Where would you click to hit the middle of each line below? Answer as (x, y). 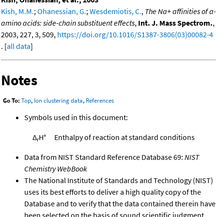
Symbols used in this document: (76, 117)
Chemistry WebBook (56, 169)
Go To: (11, 101)
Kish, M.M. (17, 11)
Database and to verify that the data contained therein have (120, 204)
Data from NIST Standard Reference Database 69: (104, 157)
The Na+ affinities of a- (180, 11)
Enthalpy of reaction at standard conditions (124, 137)
